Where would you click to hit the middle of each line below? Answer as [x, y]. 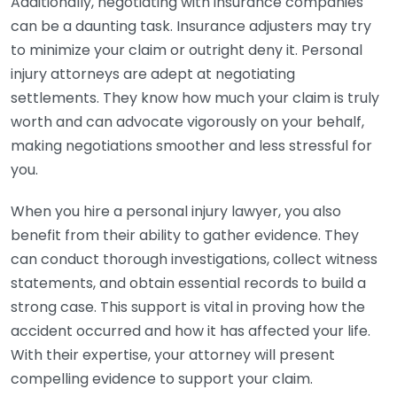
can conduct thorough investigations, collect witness [194, 259]
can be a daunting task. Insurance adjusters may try [191, 26]
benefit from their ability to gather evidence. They [185, 235]
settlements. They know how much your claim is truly [195, 98]
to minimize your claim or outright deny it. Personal [187, 50]
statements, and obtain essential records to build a [188, 283]
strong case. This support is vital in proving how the [188, 307]
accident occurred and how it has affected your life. [191, 331]
